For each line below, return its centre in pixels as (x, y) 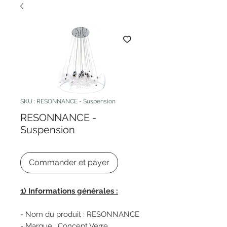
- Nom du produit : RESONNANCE (80, 214)
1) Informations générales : (69, 191)
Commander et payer (69, 162)
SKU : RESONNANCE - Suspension (68, 101)
